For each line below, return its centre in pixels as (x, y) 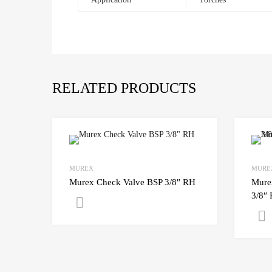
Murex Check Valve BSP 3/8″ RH (132, 182)
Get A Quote (134, 202)
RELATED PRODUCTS (124, 88)
